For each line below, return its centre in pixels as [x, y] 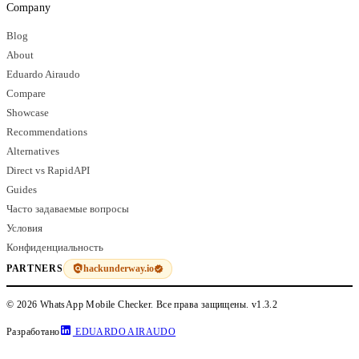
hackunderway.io [118, 268]
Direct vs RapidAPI [48, 170]
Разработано [33, 331]
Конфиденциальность [55, 247]
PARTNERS [35, 269]
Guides [22, 190]
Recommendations [47, 132]
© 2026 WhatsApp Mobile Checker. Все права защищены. [129, 304]
